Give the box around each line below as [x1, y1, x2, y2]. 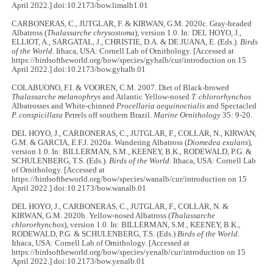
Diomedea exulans [187, 138, 249, 147]
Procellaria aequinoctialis [116, 101, 205, 110]
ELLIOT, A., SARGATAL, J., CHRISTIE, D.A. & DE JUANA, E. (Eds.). [12, 37, 241, 46]
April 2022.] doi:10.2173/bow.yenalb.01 [12, 257, 146, 266]
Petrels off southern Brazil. [63, 110, 154, 119]
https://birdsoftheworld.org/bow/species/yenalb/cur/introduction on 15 [12, 247, 246, 257]
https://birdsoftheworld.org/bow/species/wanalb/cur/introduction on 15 [12, 174, 247, 183]
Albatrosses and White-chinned [12, 101, 117, 110]
